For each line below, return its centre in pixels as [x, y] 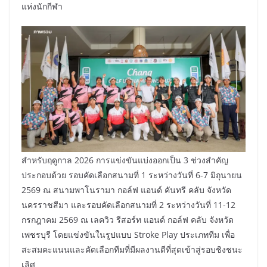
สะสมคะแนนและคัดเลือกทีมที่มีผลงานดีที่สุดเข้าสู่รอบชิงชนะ [132, 249]
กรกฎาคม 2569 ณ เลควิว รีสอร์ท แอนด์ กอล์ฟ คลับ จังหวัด [128, 219]
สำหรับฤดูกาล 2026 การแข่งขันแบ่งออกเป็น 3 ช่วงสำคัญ [125, 160]
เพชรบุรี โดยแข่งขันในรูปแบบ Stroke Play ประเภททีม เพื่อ [128, 234]
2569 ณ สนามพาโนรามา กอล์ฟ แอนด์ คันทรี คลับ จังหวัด [126, 190]
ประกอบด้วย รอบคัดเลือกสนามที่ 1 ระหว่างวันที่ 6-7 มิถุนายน [132, 175]
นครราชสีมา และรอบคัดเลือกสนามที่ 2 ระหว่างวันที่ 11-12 [128, 204]
